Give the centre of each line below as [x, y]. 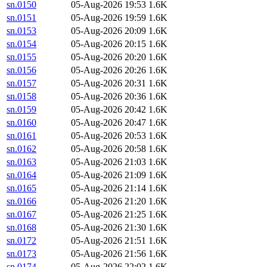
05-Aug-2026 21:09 [108, 175]
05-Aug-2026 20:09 [108, 31]
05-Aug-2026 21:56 [108, 254]
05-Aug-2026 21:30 [108, 228]
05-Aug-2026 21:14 [108, 188]
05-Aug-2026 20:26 [108, 70]
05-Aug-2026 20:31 [108, 83]
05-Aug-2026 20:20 [108, 57]
